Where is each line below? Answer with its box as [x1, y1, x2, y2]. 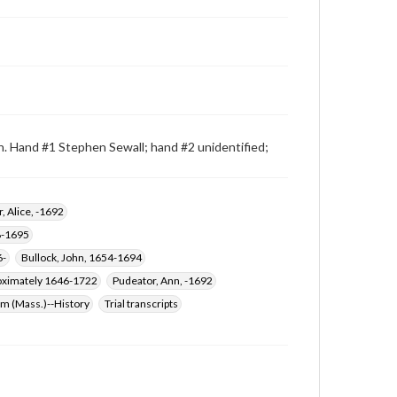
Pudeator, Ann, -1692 [113, 274, 213, 287]
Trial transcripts [105, 297, 178, 310]
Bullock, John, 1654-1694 [21, 251, 142, 264]
